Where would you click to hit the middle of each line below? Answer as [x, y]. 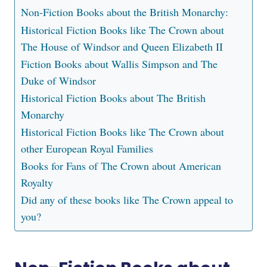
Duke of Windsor [58, 80]
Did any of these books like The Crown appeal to [127, 200]
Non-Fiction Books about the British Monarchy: [125, 12]
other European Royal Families [87, 148]
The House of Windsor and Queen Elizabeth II [122, 46]
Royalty [37, 182]
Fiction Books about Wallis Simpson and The [119, 64]
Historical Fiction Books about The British [113, 98]
